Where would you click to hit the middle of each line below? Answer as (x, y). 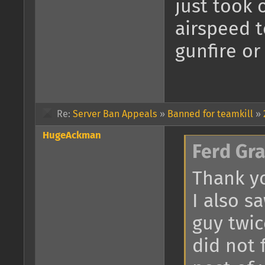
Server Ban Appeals (115, 114)
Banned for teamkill (210, 114)
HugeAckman (72, 135)
